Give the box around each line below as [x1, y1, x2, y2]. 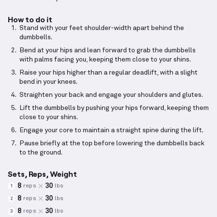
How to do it [8, 15, 52, 24]
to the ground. [19, 149, 62, 156]
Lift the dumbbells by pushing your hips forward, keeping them [19, 105, 209, 112]
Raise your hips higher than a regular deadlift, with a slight [19, 69, 198, 77]
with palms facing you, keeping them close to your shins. [19, 56, 191, 63]
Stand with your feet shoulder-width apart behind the [19, 25, 184, 32]
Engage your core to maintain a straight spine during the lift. [19, 127, 203, 134]
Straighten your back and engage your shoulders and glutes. [19, 92, 203, 99]
